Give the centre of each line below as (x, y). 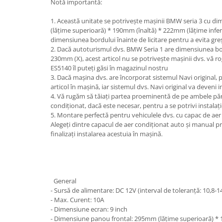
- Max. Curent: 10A (77, 200)
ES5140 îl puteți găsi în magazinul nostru (109, 68)
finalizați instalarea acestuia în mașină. (107, 134)
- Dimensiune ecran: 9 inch (89, 209)
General (63, 181)
